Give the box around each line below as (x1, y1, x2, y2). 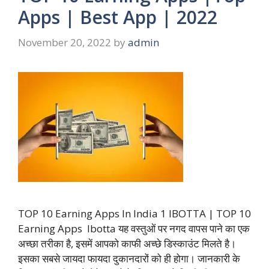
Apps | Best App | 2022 (18, 5, 217, 29)
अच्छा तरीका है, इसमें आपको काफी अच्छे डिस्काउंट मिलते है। (18, 236, 236, 250)
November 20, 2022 (18, 35, 111, 49)
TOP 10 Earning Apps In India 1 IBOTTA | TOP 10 (18, 206, 251, 220)
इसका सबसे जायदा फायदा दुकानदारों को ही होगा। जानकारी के (18, 251, 240, 265)
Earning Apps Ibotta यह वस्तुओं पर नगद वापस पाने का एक (18, 221, 250, 235)
